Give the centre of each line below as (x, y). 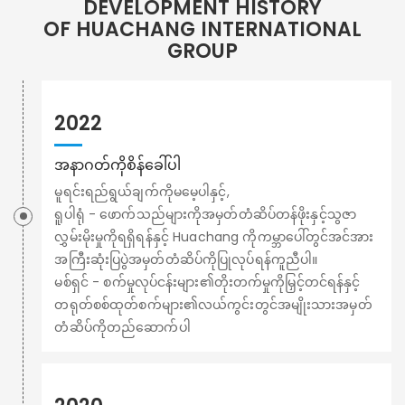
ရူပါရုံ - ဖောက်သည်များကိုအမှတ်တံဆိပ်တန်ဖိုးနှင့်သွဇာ (205, 214)
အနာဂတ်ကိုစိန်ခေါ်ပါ (118, 165)
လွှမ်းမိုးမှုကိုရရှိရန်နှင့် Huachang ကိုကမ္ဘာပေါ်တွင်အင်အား (214, 236)
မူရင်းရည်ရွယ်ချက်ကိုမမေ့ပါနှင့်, (142, 191)
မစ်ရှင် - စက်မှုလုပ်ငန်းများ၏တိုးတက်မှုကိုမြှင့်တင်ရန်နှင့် (207, 282)
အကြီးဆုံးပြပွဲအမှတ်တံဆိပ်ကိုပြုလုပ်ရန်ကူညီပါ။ (186, 259)
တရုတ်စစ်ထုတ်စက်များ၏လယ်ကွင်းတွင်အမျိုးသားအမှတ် (213, 304)
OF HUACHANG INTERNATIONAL (202, 30)
